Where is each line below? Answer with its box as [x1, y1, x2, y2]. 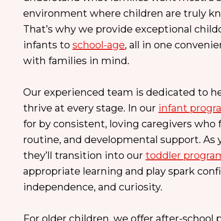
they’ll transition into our [23, 149, 146, 161]
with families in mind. [23, 55, 129, 67]
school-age [73, 39, 125, 51]
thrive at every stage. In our [23, 102, 158, 114]
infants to [23, 39, 73, 51]
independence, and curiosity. [23, 181, 162, 193]
